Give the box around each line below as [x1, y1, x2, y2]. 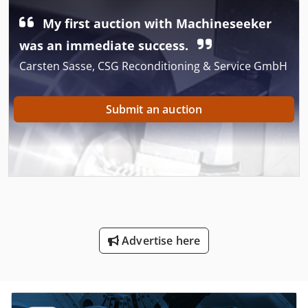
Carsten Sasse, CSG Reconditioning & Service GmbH [19, 58, 287, 74]
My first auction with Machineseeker [39, 14, 272, 32]
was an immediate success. [19, 36, 192, 54]
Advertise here [118, 232, 201, 248]
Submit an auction [105, 101, 203, 117]
